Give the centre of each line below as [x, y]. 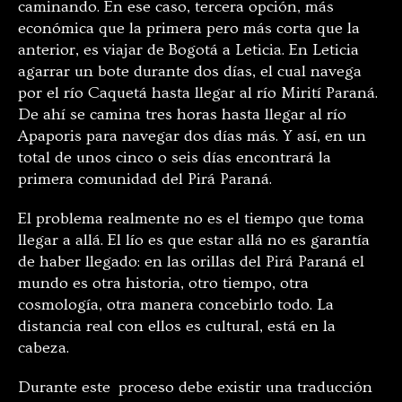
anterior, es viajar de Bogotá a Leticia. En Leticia [188, 49]
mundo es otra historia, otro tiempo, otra [163, 283]
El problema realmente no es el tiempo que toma [191, 218]
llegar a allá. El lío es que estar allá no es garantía [194, 240]
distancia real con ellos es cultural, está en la [177, 326]
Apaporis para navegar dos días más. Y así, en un [192, 135]
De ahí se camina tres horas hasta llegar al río [182, 114]
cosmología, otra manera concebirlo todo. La [176, 304]
